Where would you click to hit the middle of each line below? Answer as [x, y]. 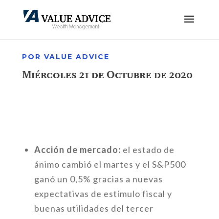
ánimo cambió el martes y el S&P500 [110, 164]
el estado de [148, 150]
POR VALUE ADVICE [66, 57]
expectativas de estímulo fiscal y [103, 194]
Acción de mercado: [78, 150]
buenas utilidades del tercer [94, 208]
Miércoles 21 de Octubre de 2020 [107, 74]
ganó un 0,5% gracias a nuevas [98, 179]
